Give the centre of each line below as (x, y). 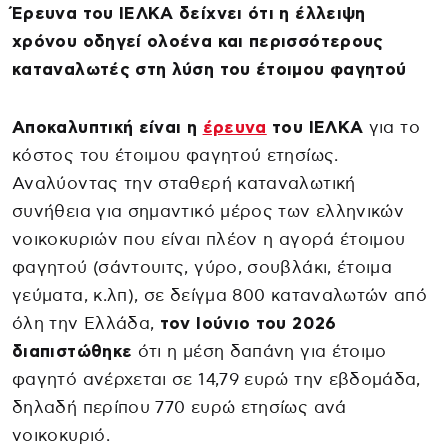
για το (391, 127)
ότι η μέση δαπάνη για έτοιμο (259, 351)
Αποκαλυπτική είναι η (107, 127)
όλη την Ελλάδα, (86, 323)
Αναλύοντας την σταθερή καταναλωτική (184, 183)
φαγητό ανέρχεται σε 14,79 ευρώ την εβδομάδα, (216, 379)
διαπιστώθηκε (72, 351)
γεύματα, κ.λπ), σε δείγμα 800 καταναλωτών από (220, 295)
